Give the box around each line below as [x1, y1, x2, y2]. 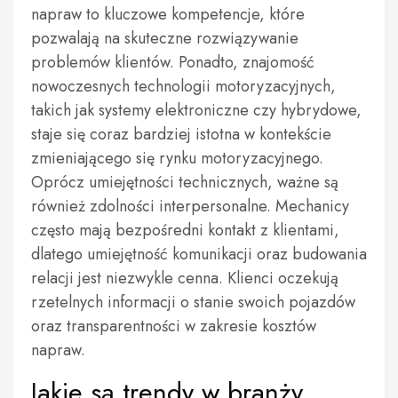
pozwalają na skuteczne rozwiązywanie [31, 27, 298, 50]
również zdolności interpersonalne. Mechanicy [31, 195, 349, 218]
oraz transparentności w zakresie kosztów [31, 314, 316, 338]
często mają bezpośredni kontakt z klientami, [31, 219, 339, 242]
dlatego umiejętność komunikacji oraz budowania [31, 243, 367, 266]
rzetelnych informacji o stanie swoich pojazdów [31, 291, 355, 314]
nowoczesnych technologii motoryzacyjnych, [31, 75, 336, 98]
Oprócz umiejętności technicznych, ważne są [31, 171, 338, 194]
